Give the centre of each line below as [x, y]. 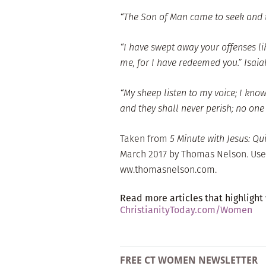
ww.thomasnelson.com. [168, 170]
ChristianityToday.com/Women [186, 210]
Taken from [145, 139]
